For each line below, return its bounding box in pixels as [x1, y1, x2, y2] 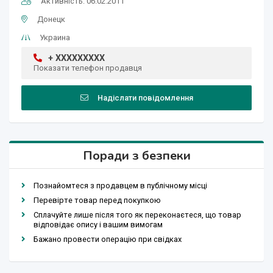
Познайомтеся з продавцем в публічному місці [34, 181, 207, 191]
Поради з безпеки [82, 147, 191, 165]
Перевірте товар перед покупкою [34, 196, 161, 205]
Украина [40, 33, 70, 43]
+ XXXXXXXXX [48, 53, 105, 64]
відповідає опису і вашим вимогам [34, 220, 163, 230]
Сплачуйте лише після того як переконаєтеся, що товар [34, 210, 241, 220]
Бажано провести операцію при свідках [34, 235, 182, 244]
